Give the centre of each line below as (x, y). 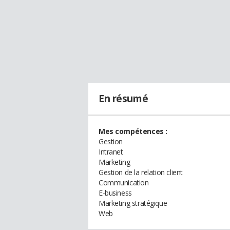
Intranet (111, 152)
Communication (124, 183)
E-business (115, 193)
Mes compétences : (133, 131)
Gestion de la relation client (141, 172)
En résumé (123, 99)
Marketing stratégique (133, 203)
